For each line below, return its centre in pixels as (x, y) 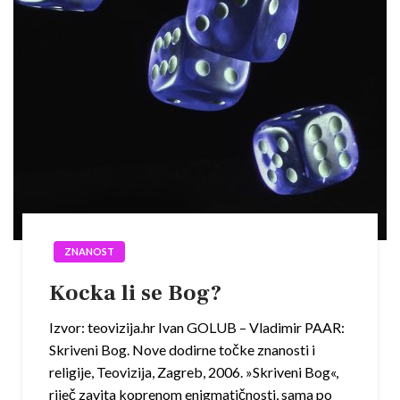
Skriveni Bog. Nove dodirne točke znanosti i (182, 350)
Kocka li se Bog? (135, 293)
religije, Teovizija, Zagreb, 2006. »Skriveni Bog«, (194, 372)
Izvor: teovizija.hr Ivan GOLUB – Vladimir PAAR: (197, 328)
